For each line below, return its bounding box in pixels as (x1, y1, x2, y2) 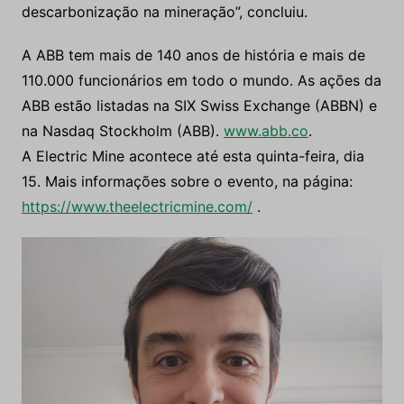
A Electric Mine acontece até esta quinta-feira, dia (21, 147, 364, 166)
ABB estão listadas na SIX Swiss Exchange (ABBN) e (21, 96, 377, 115)
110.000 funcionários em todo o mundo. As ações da (21, 71, 381, 90)
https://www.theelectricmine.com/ (21, 197, 252, 216)
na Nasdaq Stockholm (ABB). (21, 122, 224, 141)
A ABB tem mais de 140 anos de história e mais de (21, 46, 365, 65)
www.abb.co (223, 122, 308, 141)
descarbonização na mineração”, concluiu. (21, 3, 308, 22)
